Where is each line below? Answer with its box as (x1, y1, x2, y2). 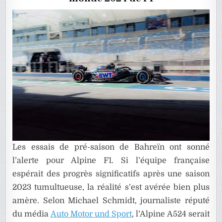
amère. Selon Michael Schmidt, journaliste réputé (12, 196, 210, 206)
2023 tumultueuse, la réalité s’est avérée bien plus (12, 183, 210, 192)
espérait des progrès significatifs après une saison (12, 169, 210, 179)
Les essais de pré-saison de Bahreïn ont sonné (12, 143, 210, 152)
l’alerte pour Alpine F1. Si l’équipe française (12, 156, 210, 166)
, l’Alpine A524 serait (132, 210, 210, 219)
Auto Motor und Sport (50, 210, 132, 219)
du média (12, 210, 51, 219)
